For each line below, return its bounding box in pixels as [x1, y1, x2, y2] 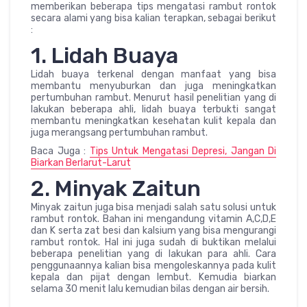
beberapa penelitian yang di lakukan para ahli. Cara [31, 248, 276, 260]
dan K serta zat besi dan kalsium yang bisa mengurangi [31, 225, 276, 237]
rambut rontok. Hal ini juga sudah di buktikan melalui [31, 236, 276, 249]
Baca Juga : [31, 145, 90, 158]
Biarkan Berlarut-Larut [31, 157, 131, 169]
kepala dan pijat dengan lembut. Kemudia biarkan [31, 271, 276, 284]
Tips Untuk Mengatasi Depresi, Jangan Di [89, 145, 276, 158]
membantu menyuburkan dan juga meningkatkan [31, 80, 276, 93]
